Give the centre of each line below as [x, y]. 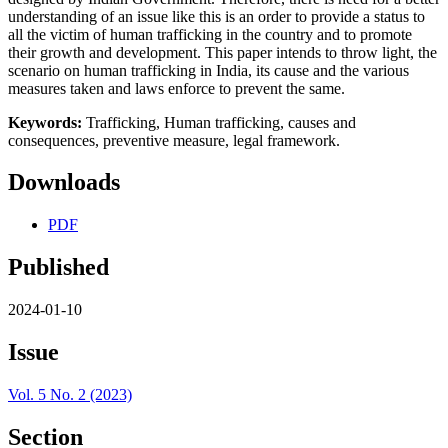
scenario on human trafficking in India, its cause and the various [208, 70]
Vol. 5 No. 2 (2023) [70, 394]
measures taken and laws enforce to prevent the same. [176, 88]
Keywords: [45, 122]
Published [58, 267]
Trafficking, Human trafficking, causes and [219, 122]
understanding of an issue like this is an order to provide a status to [216, 16]
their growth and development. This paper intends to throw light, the [222, 52]
